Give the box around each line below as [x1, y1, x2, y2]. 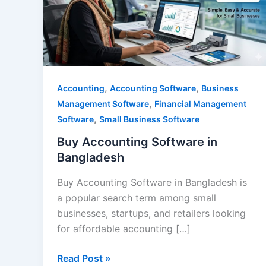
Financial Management [154, 99, 246, 109]
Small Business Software [99, 114, 199, 125]
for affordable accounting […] [57, 222, 191, 235]
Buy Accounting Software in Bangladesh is [57, 176, 247, 188]
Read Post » [57, 252, 111, 264]
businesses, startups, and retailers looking [57, 207, 246, 219]
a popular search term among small [57, 191, 216, 204]
